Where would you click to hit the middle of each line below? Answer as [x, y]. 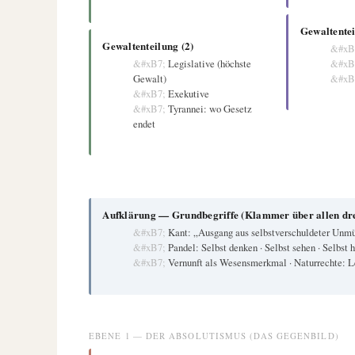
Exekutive [188, 93]
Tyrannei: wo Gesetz [210, 108]
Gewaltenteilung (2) [148, 45]
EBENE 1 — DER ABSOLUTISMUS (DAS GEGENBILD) [214, 336]
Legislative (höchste [209, 63]
